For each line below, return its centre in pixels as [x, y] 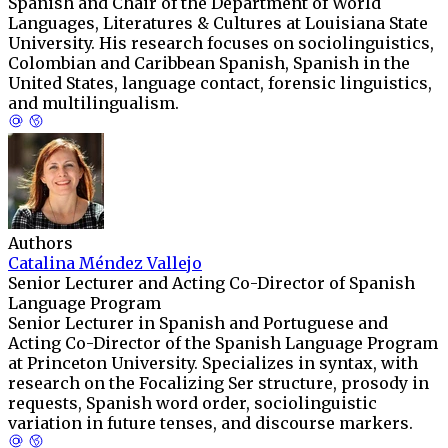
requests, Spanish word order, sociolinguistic [192, 403]
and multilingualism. [93, 103]
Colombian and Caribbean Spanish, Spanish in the [209, 63]
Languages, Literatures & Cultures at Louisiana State [218, 23]
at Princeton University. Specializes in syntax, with [213, 363]
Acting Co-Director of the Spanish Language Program [223, 343]
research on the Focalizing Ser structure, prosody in [218, 383]
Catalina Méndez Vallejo [105, 263]
